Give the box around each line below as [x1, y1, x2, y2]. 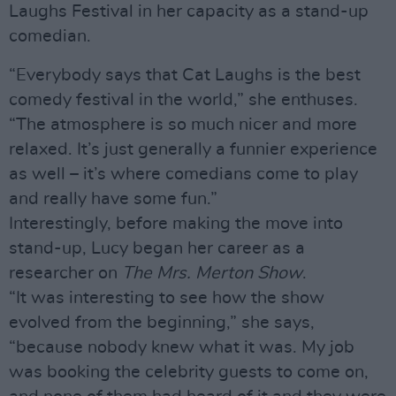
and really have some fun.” [9, 190, 217, 208]
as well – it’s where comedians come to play [9, 165, 358, 183]
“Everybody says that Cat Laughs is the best [9, 66, 361, 84]
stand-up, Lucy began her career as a [9, 240, 305, 257]
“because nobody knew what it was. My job [9, 339, 354, 356]
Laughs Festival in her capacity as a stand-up [9, 3, 369, 20]
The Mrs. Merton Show [122, 264, 302, 282]
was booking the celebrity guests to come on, [9, 363, 369, 381]
